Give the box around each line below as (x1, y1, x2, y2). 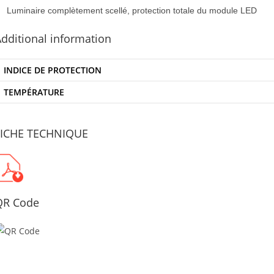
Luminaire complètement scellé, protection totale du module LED (7, 6, 257, 15)
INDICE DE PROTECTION (4, 64, 102, 76)
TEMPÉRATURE (4, 86, 64, 98)
